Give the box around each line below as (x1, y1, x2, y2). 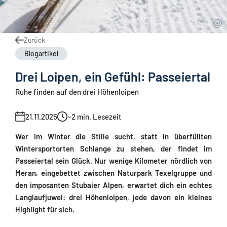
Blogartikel (24, 49, 58, 58)
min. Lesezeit (77, 112, 122, 121)
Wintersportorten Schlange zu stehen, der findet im (15, 144, 212, 153)
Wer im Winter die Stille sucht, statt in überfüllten (15, 132, 212, 141)
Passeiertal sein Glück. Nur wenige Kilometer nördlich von (15, 156, 212, 165)
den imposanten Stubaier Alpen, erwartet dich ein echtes (15, 180, 212, 190)
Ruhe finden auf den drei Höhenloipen (15, 87, 139, 96)
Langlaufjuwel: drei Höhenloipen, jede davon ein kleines (15, 193, 212, 202)
